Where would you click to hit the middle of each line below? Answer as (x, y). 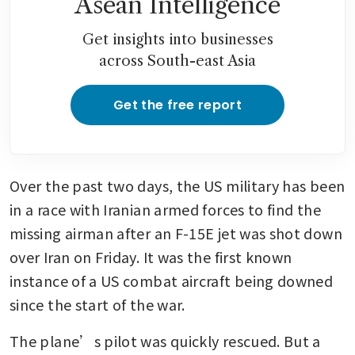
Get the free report (177, 105)
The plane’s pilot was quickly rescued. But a (165, 340)
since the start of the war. (97, 304)
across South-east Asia (177, 61)
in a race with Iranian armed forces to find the (165, 209)
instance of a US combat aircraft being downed (172, 280)
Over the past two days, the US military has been (177, 185)
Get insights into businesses (177, 39)
